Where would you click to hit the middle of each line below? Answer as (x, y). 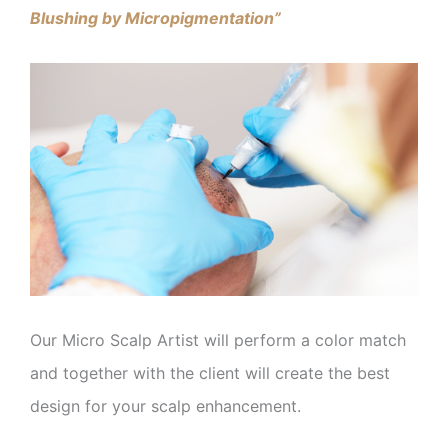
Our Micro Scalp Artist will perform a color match (218, 339)
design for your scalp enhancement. (165, 405)
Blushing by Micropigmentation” (155, 18)
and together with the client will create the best (210, 372)
